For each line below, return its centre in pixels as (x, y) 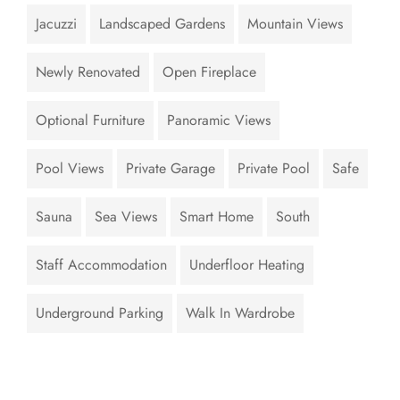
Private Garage (171, 169)
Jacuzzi (56, 24)
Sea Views (126, 217)
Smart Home (217, 217)
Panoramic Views (219, 121)
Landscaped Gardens (162, 24)
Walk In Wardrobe (240, 313)
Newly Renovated (88, 72)
